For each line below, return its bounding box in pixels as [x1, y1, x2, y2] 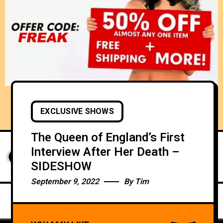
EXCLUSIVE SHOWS [40, 106, 114, 117]
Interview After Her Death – [31, 143, 180, 161]
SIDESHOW [31, 158, 92, 175]
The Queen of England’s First [31, 129, 185, 146]
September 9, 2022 [31, 176, 99, 188]
